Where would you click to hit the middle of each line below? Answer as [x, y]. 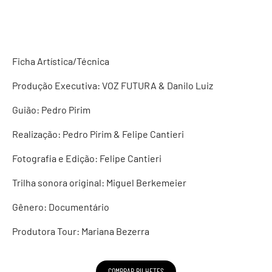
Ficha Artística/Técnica [61, 61]
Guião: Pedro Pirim [51, 110]
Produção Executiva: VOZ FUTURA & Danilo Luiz [113, 85]
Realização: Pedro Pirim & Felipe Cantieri [98, 134]
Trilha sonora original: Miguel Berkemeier [99, 182]
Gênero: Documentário [61, 207]
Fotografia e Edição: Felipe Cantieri [87, 158]
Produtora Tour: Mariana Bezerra [81, 231]
